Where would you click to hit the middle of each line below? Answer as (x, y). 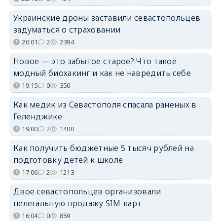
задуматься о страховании (67, 29)
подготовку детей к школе (68, 160)
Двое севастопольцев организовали (87, 191)
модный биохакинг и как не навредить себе (102, 73)
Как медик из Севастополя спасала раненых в (105, 104)
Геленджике (37, 116)
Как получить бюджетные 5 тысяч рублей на (103, 148)
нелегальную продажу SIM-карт (77, 203)
